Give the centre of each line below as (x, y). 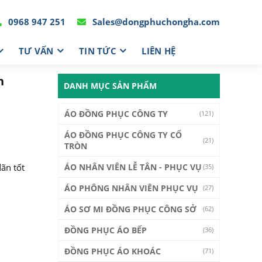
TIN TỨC (98, 51)
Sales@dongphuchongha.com (155, 21)
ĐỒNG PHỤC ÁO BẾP (105, 230)
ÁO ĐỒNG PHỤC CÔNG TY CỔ (123, 135)
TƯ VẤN (36, 51)
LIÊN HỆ (159, 51)
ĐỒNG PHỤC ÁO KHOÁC (112, 251)
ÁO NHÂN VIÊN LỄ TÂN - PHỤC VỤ (133, 167)
